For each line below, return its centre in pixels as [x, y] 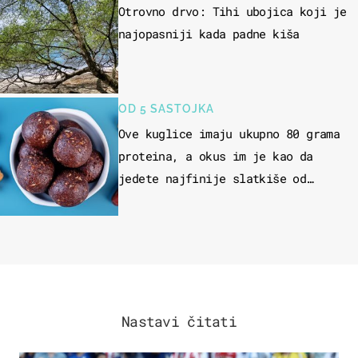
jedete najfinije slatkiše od [213, 179]
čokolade [145, 201]
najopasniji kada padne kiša [209, 34]
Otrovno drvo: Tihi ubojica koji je [233, 12]
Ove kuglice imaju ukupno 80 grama [229, 134]
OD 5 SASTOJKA [166, 109]
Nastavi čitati [179, 322]
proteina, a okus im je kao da [216, 156]
